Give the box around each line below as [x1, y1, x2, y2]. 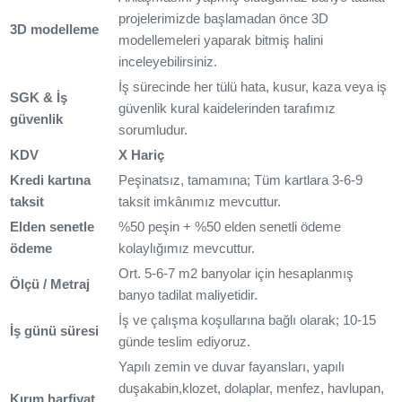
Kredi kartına [10, 172, 91, 188]
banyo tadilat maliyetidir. [118, 287, 258, 303]
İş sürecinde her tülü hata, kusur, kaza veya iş [118, 79, 387, 95]
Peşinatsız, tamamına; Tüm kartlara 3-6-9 [118, 172, 363, 188]
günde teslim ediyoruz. [118, 334, 250, 350]
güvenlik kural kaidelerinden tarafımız [118, 100, 336, 117]
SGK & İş [10, 90, 67, 106]
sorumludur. [118, 122, 188, 138]
